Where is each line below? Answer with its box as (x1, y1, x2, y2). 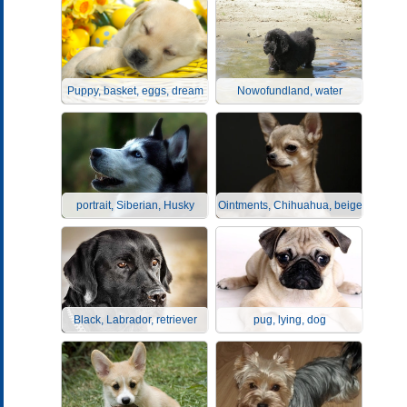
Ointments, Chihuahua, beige (217, 199, 362, 212)
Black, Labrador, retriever (74, 313, 197, 326)
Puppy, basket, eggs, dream (67, 84, 203, 97)
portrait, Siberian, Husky (76, 199, 194, 212)
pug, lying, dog (253, 313, 326, 326)
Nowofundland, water (237, 84, 342, 97)
